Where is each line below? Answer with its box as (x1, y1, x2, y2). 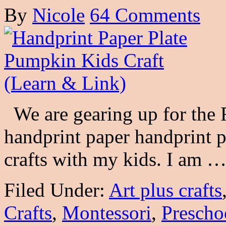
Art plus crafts (109, 179, 222, 201)
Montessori (62, 201, 151, 223)
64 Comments (90, 4, 200, 26)
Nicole (32, 4, 85, 26)
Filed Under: (4, 179, 109, 201)
